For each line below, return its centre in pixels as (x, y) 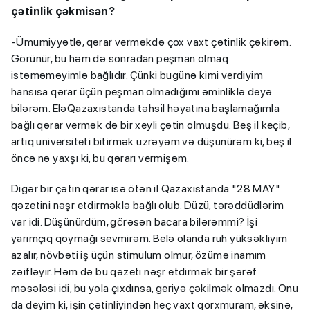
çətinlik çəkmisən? (63, 11)
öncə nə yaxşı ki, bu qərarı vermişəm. (100, 158)
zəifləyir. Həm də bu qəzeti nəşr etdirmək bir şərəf (134, 271)
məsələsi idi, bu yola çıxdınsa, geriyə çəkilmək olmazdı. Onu (155, 288)
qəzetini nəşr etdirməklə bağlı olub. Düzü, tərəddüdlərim (148, 205)
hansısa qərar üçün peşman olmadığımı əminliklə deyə (142, 91)
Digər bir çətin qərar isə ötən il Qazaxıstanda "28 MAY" (146, 188)
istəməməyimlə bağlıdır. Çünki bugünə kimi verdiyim (137, 75)
